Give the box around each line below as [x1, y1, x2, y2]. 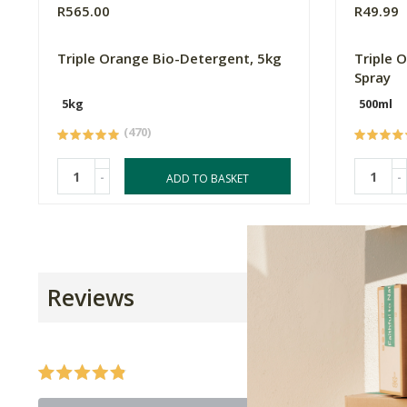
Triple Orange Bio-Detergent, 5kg [57, 49, 282, 68]
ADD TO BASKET [165, 171, 249, 187]
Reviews [47, 282, 134, 313]
